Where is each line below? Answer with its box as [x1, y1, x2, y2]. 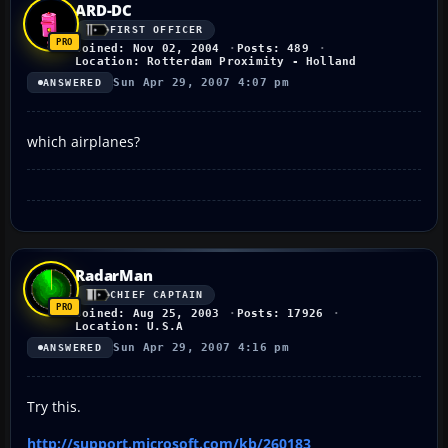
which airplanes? [27, 131, 140, 151]
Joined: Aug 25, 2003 [75, 306, 220, 320]
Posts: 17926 [236, 306, 324, 320]
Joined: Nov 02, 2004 [75, 41, 220, 55]
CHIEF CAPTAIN [110, 289, 204, 301]
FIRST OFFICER [110, 24, 204, 36]
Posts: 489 [236, 41, 309, 55]
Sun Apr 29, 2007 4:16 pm [113, 340, 290, 354]
